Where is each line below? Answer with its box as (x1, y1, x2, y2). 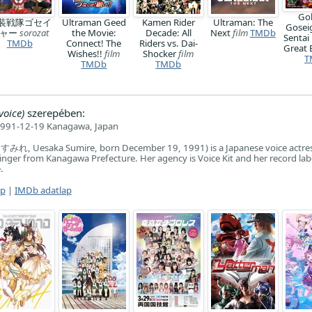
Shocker (143, 47, 179, 60)
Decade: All (145, 26, 192, 39)
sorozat (19, 26, 49, 39)
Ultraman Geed (61, 16, 126, 29)
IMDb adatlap (14, 183, 72, 196)
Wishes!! (68, 47, 105, 60)
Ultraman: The (212, 16, 273, 29)
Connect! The (66, 37, 122, 49)
